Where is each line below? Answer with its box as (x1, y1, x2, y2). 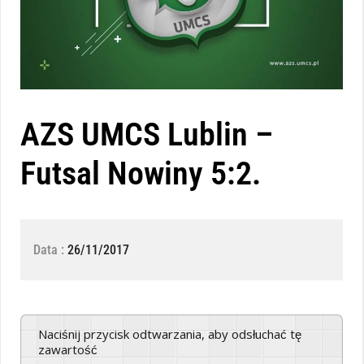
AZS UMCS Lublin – (20, 115, 273, 154)
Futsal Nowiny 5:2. (20, 154, 261, 193)
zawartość (38, 340, 97, 357)
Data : (33, 241, 67, 258)
